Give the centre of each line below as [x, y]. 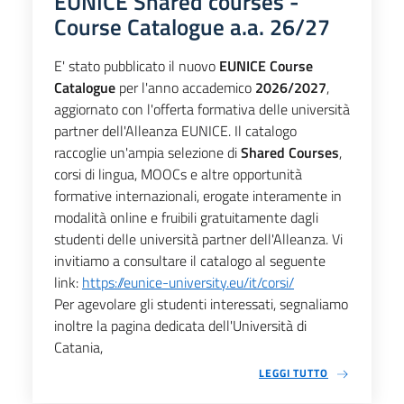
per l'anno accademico [185, 88]
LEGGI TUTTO [294, 373]
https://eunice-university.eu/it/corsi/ [188, 283]
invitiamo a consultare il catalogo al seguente [190, 261]
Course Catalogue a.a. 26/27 [192, 27]
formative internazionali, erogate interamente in [198, 196]
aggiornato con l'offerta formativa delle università [202, 110]
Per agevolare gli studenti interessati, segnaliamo [201, 304]
